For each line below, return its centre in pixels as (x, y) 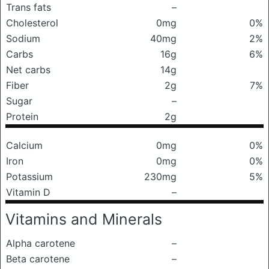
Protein (22, 116)
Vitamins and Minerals (84, 219)
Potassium (29, 177)
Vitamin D (28, 192)
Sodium (23, 38)
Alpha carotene (41, 243)
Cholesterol (32, 23)
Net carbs (28, 70)
